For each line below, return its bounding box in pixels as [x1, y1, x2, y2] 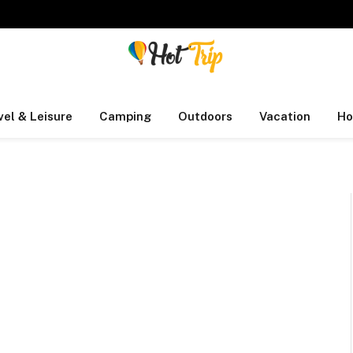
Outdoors [177, 110, 232, 123]
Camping [98, 110, 151, 123]
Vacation [258, 110, 310, 123]
